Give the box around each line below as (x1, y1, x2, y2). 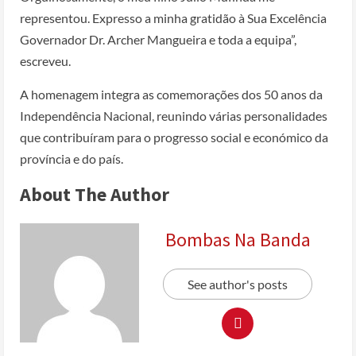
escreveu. (20, 52, 71, 68)
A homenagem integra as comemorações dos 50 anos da (20, 86, 323, 102)
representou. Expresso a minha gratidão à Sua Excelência (20, 10, 327, 25)
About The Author (20, 181, 169, 207)
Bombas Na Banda (164, 226, 311, 252)
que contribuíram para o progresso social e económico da (20, 129, 328, 145)
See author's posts (188, 276, 288, 292)
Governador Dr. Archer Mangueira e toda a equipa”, (20, 31, 296, 47)
